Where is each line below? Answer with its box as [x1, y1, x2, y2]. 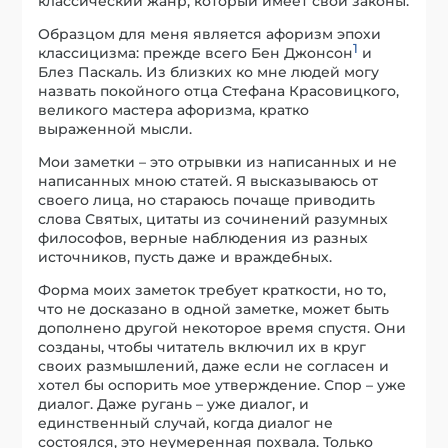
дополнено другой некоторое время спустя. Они [38, 319, 407, 338]
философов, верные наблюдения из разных [38, 229, 369, 248]
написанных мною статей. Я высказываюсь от [38, 172, 379, 191]
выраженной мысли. [38, 120, 193, 139]
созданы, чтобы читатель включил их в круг [38, 338, 367, 357]
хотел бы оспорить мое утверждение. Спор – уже [38, 376, 407, 395]
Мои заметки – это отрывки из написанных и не [38, 153, 398, 172]
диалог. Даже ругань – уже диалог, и [38, 395, 310, 414]
